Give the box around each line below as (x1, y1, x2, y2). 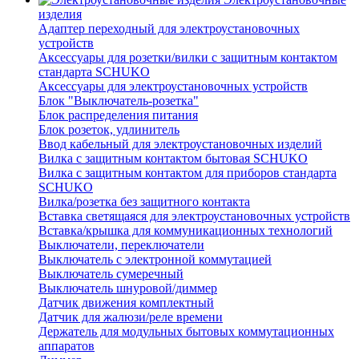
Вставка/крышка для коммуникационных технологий (38, 224, 333, 238)
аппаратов (38, 339, 95, 353)
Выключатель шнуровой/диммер (38, 281, 217, 296)
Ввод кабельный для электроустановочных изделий (38, 137, 322, 151)
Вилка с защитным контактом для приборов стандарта (38, 166, 337, 180)
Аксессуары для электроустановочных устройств (38, 79, 308, 94)
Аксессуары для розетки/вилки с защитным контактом (38, 50, 337, 65)
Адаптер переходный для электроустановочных (38, 22, 300, 36)
